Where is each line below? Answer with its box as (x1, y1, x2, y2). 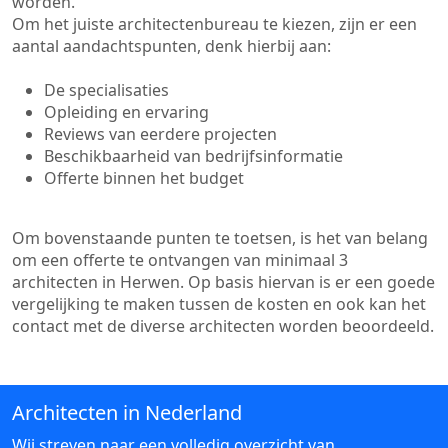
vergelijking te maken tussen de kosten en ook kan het (12, 293, 426, 315)
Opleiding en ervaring (44, 101, 209, 123)
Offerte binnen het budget (44, 167, 244, 189)
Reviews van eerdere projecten (44, 123, 277, 145)
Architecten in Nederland (12, 399, 242, 426)
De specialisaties (44, 79, 169, 101)
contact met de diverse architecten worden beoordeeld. (12, 315, 434, 337)
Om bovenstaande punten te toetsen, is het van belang (12, 227, 428, 249)
